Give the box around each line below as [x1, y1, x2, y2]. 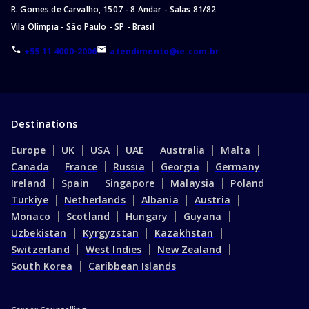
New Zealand [157, 242, 221, 256]
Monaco [11, 209, 50, 223]
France [64, 159, 97, 173]
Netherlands [64, 192, 126, 206]
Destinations [11, 117, 78, 131]
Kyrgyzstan [82, 226, 139, 239]
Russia [112, 159, 145, 173]
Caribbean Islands [88, 259, 177, 272]
